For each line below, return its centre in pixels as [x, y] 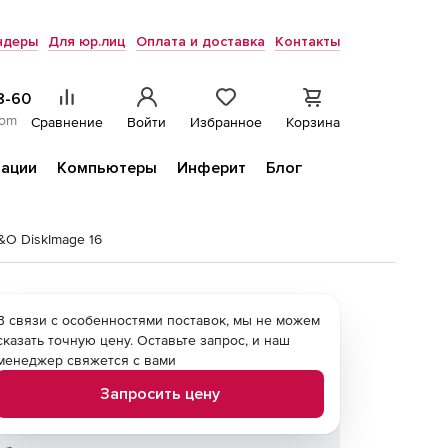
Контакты [307, 41]
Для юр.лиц [87, 41]
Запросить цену [160, 394]
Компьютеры [107, 168]
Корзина [313, 122]
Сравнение [67, 122]
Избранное [226, 122]
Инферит [211, 168]
